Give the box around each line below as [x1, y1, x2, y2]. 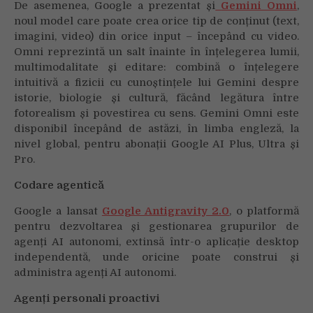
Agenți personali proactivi [14, 292, 160, 305]
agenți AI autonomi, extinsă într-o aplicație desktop [14, 235, 299, 249]
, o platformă [229, 205, 300, 218]
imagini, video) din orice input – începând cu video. [14, 30, 299, 43]
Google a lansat [14, 205, 102, 218]
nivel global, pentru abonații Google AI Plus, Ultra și [14, 138, 299, 151]
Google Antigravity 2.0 [101, 205, 230, 218]
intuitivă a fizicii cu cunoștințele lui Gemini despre [14, 76, 299, 89]
